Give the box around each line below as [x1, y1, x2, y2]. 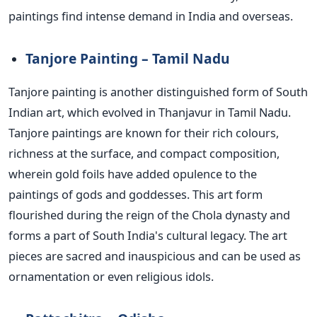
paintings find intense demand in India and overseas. [8, 8, 293, 25]
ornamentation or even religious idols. [8, 268, 214, 285]
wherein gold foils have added [8, 166, 173, 183]
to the [222, 166, 257, 183]
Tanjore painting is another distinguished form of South [8, 83, 308, 100]
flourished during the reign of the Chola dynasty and [8, 207, 290, 224]
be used [243, 248, 286, 265]
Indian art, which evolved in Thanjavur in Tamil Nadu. [8, 104, 291, 121]
